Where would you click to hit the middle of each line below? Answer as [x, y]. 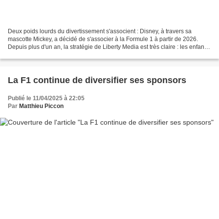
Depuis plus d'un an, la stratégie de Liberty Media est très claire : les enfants [108, 47]
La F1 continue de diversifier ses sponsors [97, 80]
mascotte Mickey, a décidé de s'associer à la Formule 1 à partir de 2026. [103, 39]
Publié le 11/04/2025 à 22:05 [46, 98]
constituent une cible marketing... [51, 55]
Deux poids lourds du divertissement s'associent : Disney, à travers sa [100, 31]
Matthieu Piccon [41, 106]
